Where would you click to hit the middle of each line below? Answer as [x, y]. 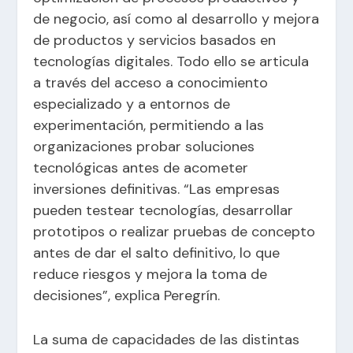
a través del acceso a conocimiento [151, 83]
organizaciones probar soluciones [144, 147]
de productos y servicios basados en [155, 41]
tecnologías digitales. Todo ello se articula [171, 62]
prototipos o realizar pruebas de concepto [175, 232]
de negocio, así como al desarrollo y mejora [176, 19]
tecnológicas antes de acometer [141, 168]
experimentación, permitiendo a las [149, 126]
